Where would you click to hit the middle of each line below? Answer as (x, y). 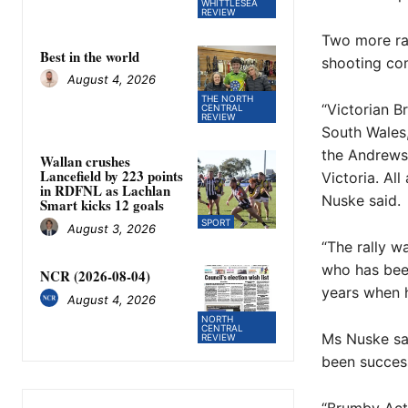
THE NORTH (228, 99)
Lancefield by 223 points (112, 176)
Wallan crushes (85, 162)
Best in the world (90, 56)
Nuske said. (361, 201)
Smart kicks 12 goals (102, 205)
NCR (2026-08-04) (95, 276)
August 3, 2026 (112, 228)
